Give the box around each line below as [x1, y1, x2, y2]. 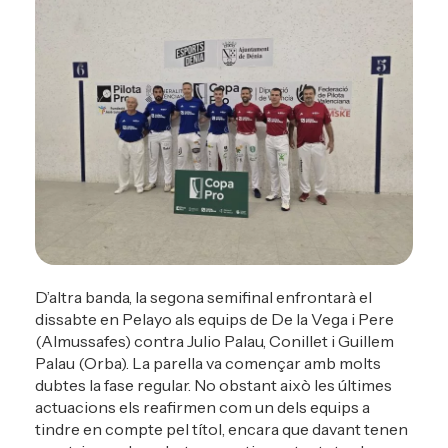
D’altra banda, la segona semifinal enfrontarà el [35, 287, 372, 308]
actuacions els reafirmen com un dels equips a [35, 397, 370, 418]
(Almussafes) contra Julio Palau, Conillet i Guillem [35, 331, 394, 352]
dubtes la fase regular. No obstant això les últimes [35, 375, 392, 396]
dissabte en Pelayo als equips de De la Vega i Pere [35, 309, 394, 330]
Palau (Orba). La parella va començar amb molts [35, 353, 381, 374]
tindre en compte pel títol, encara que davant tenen [35, 419, 408, 440]
